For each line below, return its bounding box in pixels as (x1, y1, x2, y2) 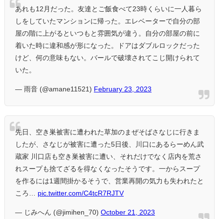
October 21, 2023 (101, 209, 155, 216)
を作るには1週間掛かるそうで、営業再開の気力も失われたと (15, 177, 204, 185)
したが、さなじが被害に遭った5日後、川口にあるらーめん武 (15, 141, 204, 148)
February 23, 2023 (94, 86, 152, 93)
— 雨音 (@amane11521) (15, 86, 94, 93)
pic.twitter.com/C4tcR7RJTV (38, 190, 124, 197)
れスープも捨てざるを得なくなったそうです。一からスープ (15, 165, 200, 173)
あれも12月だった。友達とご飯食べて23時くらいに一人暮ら (15, 5, 202, 13)
